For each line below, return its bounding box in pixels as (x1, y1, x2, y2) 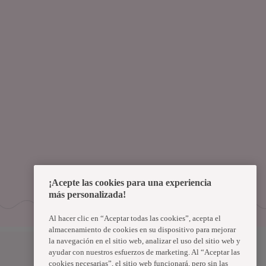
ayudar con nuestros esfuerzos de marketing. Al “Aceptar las (49, 247, 240, 256)
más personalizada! (49, 189, 126, 199)
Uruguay (148, 246, 185, 257)
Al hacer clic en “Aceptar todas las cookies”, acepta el (49, 213, 221, 223)
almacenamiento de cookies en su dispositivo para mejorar (49, 224, 236, 234)
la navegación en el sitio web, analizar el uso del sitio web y (49, 236, 240, 245)
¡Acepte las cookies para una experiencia (49, 177, 211, 188)
